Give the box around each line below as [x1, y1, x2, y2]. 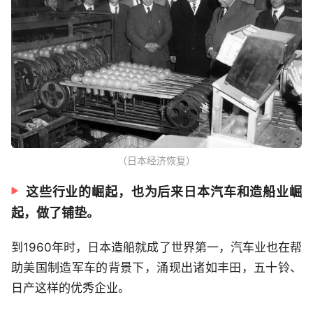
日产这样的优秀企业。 [11, 280, 130, 295]
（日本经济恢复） [117, 154, 196, 166]
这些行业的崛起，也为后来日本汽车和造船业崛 [25, 184, 302, 199]
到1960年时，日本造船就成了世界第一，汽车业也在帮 [11, 240, 302, 254]
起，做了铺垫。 [11, 205, 99, 220]
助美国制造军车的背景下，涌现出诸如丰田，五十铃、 [11, 260, 302, 275]
